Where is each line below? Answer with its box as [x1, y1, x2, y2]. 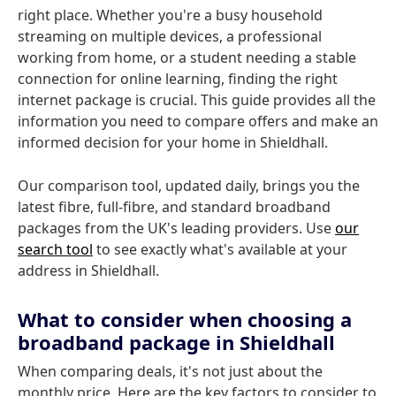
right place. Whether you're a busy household [18, 5, 323, 25]
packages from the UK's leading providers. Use [18, 218, 335, 238]
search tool [18, 240, 93, 259]
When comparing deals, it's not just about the [18, 362, 323, 381]
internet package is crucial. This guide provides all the [18, 90, 376, 110]
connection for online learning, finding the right [18, 69, 338, 88]
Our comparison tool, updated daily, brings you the [18, 176, 360, 195]
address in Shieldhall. [18, 261, 159, 280]
